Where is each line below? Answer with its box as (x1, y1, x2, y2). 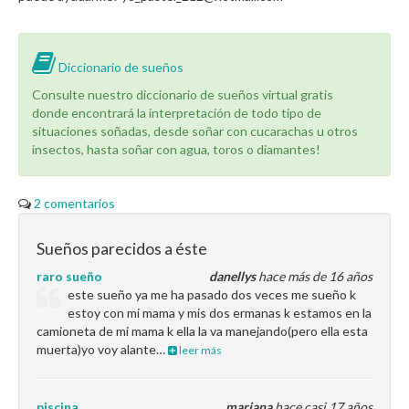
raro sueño (37, 268, 102, 284)
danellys (209, 268, 256, 284)
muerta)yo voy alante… (37, 341, 168, 357)
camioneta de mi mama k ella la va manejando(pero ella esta (37, 323, 368, 339)
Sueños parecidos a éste (37, 239, 207, 258)
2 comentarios (34, 195, 115, 211)
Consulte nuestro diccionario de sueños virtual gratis (32, 87, 333, 102)
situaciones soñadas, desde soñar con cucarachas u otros (32, 123, 358, 139)
